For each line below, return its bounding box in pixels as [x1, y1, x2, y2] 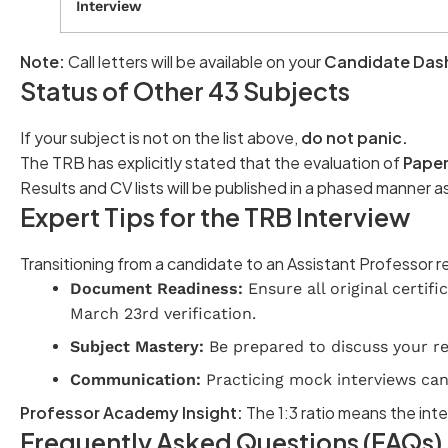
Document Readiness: [70, 278, 243, 298]
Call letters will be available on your [65, 50, 324, 72]
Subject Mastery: [70, 336, 204, 356]
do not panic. [301, 126, 408, 148]
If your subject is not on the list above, [20, 126, 301, 148]
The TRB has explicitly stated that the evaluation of [20, 151, 403, 173]
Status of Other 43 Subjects [20, 74, 350, 107]
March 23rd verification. [70, 303, 256, 323]
